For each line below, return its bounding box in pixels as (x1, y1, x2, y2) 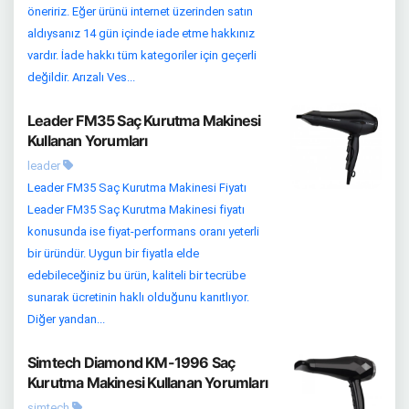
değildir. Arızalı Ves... (27, 70, 135, 84)
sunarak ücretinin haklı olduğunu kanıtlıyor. (27, 290, 249, 304)
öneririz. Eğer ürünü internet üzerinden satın (27, 5, 253, 18)
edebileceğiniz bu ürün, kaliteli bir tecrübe (27, 268, 246, 282)
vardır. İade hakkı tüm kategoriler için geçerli (27, 48, 257, 62)
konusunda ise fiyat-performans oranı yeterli (27, 225, 259, 238)
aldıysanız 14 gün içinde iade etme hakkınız (27, 26, 255, 40)
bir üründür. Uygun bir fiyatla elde (27, 246, 199, 260)
